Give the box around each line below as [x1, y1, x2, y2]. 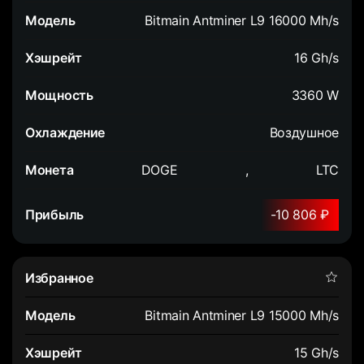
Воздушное [269, 123, 339, 141]
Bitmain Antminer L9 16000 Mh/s [145, 11, 339, 28]
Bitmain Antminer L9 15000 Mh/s [145, 306, 339, 323]
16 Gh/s [293, 49, 339, 66]
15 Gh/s [293, 344, 339, 361]
